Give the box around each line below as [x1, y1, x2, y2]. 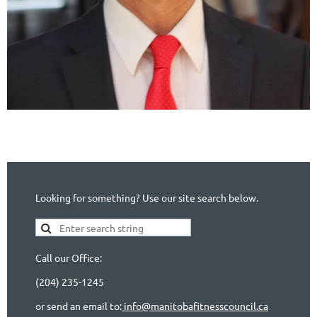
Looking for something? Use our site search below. [35, 191, 258, 204]
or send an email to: [35, 299, 122, 313]
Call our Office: [35, 251, 102, 265]
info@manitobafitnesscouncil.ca [122, 299, 268, 313]
